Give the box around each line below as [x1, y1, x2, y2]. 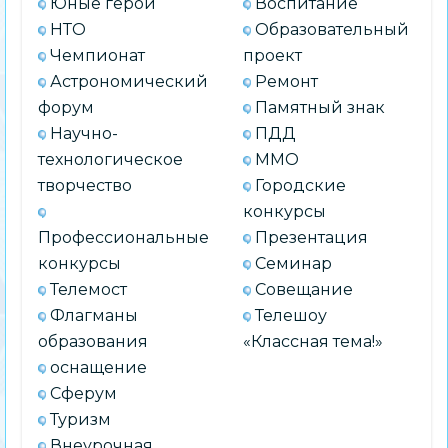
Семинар [254, 254, 332, 273]
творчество [38, 176, 133, 195]
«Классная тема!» [242, 332, 383, 351]
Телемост [50, 280, 128, 299]
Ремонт [254, 72, 318, 91]
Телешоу [254, 306, 327, 325]
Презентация [254, 228, 368, 247]
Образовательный [254, 20, 409, 39]
